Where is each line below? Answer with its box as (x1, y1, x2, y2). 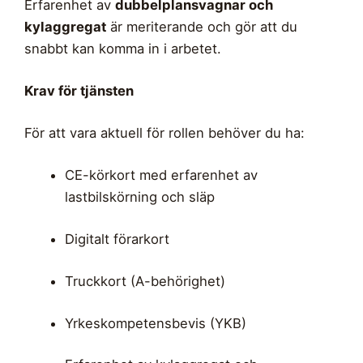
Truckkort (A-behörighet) (64, 272, 225, 289)
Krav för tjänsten (24, 82, 134, 99)
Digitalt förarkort (64, 230, 169, 247)
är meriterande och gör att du (106, 18, 297, 35)
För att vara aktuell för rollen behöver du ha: (24, 124, 305, 141)
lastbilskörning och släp (64, 188, 215, 205)
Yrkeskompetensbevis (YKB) (64, 314, 246, 331)
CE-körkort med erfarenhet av (64, 166, 258, 183)
